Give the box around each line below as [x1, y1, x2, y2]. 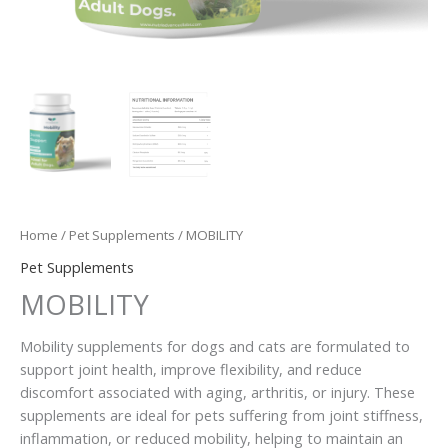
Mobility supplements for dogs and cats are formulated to [20, 335, 410, 356]
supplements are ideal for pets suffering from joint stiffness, [20, 404, 423, 425]
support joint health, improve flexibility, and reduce [20, 358, 362, 379]
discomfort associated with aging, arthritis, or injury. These [20, 381, 415, 402]
